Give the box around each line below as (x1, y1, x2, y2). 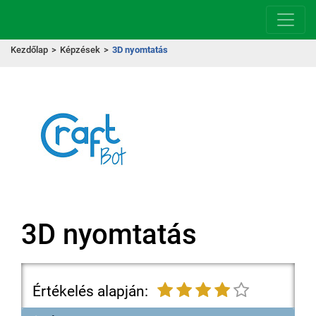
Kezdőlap (11, 44, 48, 55)
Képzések (60, 44, 100, 55)
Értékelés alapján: (32, 282, 152, 300)
